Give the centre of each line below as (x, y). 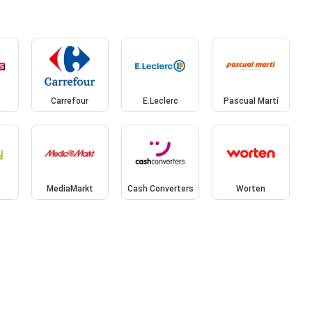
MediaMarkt (70, 188)
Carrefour (70, 101)
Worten (251, 188)
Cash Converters (160, 188)
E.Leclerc (160, 101)
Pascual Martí (251, 101)
